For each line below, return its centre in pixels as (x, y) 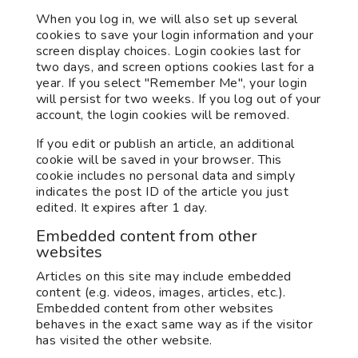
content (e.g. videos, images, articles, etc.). (161, 292)
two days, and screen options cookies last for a (175, 67)
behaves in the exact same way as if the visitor (174, 324)
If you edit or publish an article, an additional (165, 144)
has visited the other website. (124, 340)
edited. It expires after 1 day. (121, 208)
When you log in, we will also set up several (167, 19)
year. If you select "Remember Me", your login (171, 83)
